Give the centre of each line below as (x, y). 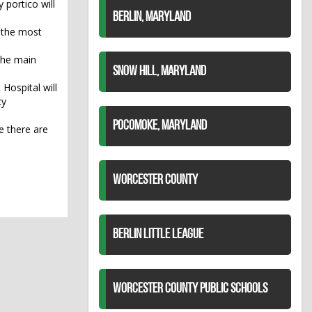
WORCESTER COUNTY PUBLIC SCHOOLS (190, 289)
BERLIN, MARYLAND (152, 18)
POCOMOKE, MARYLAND (160, 126)
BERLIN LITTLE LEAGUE (158, 235)
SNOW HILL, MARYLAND (159, 72)
